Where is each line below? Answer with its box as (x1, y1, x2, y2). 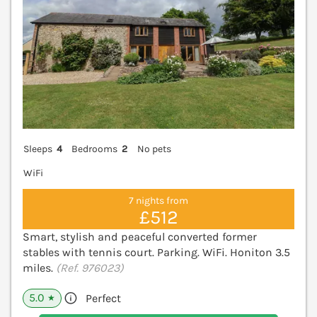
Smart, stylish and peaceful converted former (23, 230, 257, 244)
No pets (137, 143, 171, 156)
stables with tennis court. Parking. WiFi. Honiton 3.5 (23, 246, 290, 260)
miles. (23, 261, 56, 275)
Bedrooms (71, 143, 118, 156)
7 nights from (129, 194, 188, 207)
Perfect (86, 292, 121, 306)
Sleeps (23, 143, 52, 156)
